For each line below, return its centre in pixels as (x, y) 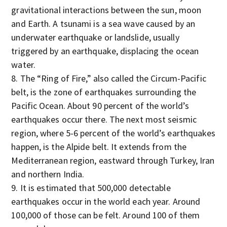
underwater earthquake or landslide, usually (95, 37)
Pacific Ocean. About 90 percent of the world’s (100, 106)
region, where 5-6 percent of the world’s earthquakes (113, 133)
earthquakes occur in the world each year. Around (106, 201)
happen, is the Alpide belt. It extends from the (99, 147)
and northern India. (48, 174)
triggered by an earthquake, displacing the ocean (105, 51)
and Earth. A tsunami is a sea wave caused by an (103, 24)
